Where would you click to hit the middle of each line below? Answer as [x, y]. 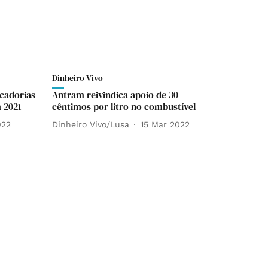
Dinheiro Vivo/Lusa [91, 124]
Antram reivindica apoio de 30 [115, 95]
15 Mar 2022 [165, 124]
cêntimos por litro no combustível [124, 106]
